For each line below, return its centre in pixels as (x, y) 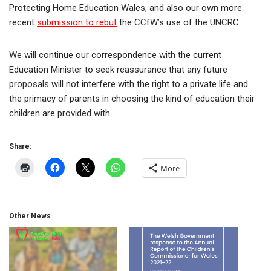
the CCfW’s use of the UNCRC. (179, 23)
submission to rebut (77, 23)
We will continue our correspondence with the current (115, 55)
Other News (30, 216)
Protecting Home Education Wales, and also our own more (126, 8)
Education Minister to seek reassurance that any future (118, 70)
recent (23, 23)
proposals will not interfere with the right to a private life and (129, 84)
